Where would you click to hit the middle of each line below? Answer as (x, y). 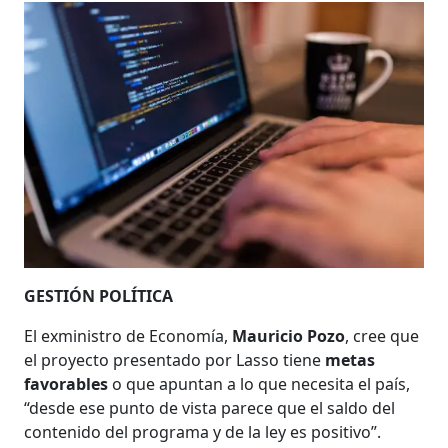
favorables (66, 383)
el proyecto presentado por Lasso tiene (175, 359)
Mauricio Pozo (289, 335)
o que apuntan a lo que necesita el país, (259, 383)
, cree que (382, 335)
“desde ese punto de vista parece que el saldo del (210, 407)
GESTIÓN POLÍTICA (99, 295)
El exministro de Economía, (128, 335)
